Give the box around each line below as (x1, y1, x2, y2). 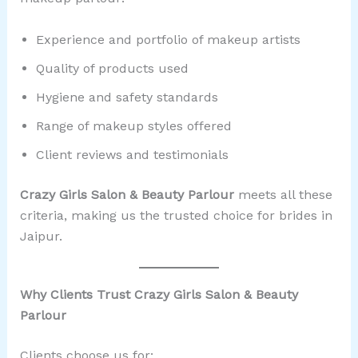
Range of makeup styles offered (35, 117, 232, 133)
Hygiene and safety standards (35, 89, 218, 105)
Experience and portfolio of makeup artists (35, 31, 300, 47)
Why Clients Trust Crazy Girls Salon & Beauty (19, 287, 298, 303)
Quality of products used (35, 60, 189, 76)
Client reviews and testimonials (35, 146, 229, 162)
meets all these (233, 186, 332, 202)
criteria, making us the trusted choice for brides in (19, 207, 332, 223)
